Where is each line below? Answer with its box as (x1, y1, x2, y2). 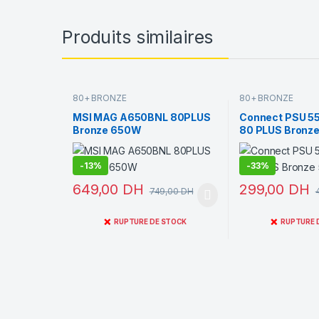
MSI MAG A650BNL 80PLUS (72, 111, 211, 124)
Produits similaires (62, 26, 214, 48)
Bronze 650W (72, 124, 142, 137)
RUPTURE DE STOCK (114, 218, 187, 226)
